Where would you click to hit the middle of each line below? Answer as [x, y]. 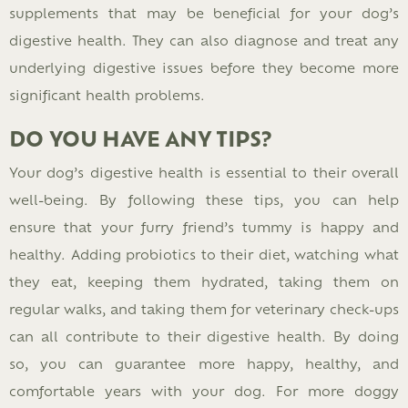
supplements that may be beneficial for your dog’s [204, 12]
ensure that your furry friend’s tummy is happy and [204, 226]
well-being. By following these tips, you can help [204, 199]
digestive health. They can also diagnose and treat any [204, 39]
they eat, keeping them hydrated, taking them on [204, 280]
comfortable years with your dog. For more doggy [204, 390]
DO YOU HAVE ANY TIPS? [140, 138]
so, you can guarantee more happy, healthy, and [204, 362]
